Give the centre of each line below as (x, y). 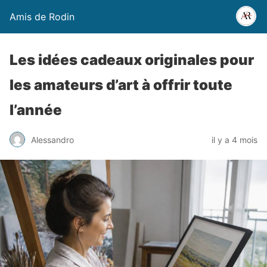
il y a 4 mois (235, 139)
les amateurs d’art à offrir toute (121, 85)
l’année (36, 110)
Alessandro (52, 139)
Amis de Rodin (42, 17)
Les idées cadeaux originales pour (132, 60)
